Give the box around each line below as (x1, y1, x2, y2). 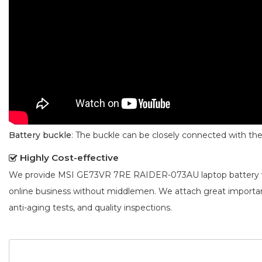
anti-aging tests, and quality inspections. (9, 202, 172, 213)
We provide (9, 169, 58, 180)
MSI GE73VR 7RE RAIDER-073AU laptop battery (58, 169, 259, 180)
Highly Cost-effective (20, 151, 119, 163)
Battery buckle (9, 129, 71, 140)
